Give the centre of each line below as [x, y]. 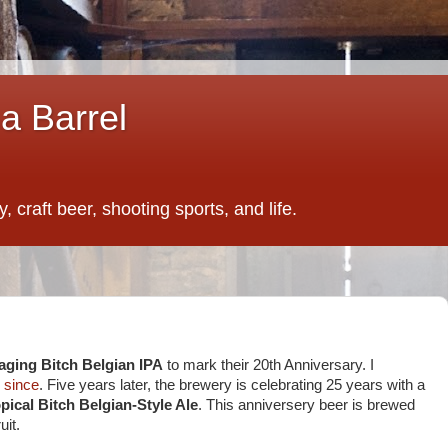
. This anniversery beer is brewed [306, 405]
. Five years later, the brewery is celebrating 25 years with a [232, 385]
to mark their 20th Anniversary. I [268, 365]
